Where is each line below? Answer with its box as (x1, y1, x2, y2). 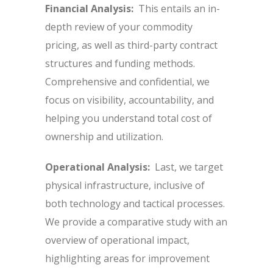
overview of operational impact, (45, 233, 190, 247)
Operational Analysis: (45, 160, 155, 174)
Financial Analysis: (45, 2, 138, 15)
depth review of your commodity (45, 20, 193, 34)
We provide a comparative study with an (45, 215, 227, 229)
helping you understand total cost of (45, 112, 212, 125)
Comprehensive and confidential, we (45, 75, 210, 88)
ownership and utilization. (45, 130, 163, 143)
